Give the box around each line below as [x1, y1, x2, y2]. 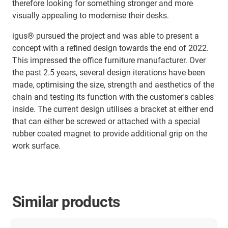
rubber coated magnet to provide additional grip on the [12, 129, 207, 139]
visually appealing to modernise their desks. [12, 11, 169, 21]
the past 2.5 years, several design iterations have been [12, 68, 205, 78]
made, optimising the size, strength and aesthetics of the [12, 80, 214, 90]
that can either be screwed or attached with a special [12, 117, 200, 127]
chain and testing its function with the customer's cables [12, 92, 214, 102]
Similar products [12, 193, 120, 211]
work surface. [12, 141, 61, 151]
